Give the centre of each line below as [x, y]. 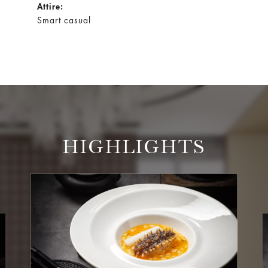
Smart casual [64, 20]
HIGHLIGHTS [134, 146]
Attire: [50, 6]
